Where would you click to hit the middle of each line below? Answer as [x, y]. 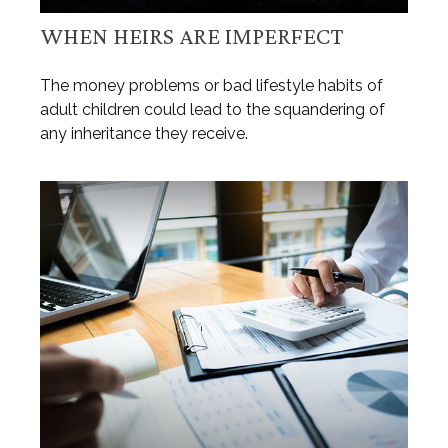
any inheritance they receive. [144, 133]
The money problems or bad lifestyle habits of [211, 85]
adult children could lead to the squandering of [212, 109]
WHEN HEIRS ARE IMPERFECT [192, 35]
